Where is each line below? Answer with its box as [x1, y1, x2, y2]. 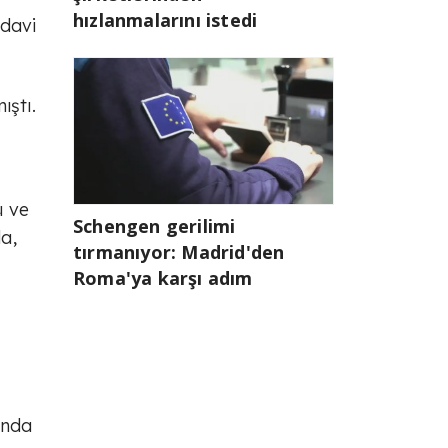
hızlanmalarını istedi [73, 7, 258, 32]
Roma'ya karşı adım [73, 265, 253, 290]
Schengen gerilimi [73, 213, 236, 238]
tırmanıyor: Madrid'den [73, 239, 285, 264]
